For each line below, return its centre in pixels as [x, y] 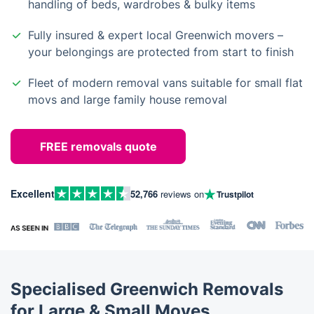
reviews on [181, 193]
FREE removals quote [98, 146]
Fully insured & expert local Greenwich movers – [156, 35]
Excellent [33, 193]
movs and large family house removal [128, 100]
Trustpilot [235, 194]
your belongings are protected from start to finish [161, 52]
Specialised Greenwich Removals [147, 289]
